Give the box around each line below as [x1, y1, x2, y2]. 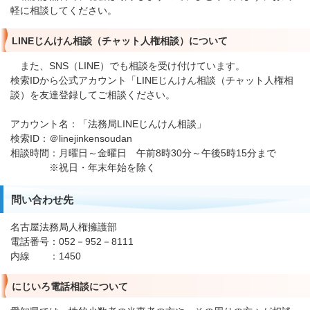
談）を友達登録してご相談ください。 [10, 90, 175, 100]
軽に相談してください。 [10, 6, 117, 16]
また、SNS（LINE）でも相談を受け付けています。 [10, 61, 245, 71]
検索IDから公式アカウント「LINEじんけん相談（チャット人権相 [10, 75, 293, 86]
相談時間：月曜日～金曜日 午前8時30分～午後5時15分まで [10, 148, 276, 158]
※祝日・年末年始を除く [10, 163, 156, 173]
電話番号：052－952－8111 [10, 237, 134, 247]
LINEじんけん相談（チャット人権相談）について [12, 36, 228, 46]
